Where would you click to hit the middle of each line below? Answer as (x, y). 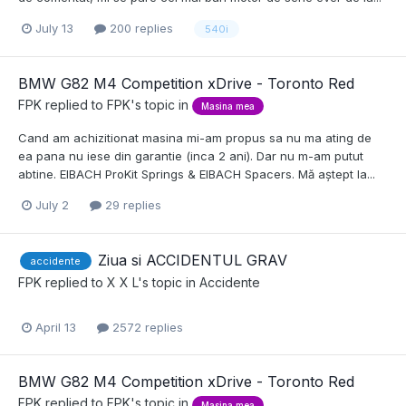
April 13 (56, 328)
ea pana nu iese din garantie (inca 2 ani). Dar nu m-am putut (191, 156)
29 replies (131, 205)
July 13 (54, 29)
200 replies (140, 29)
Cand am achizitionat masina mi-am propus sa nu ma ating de (195, 138)
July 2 (52, 205)
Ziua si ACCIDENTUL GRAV (193, 260)
